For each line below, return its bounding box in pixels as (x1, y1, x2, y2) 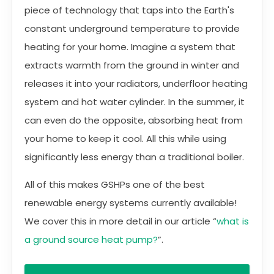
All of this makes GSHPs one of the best (24, 177, 205, 191)
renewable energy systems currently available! (24, 196, 237, 209)
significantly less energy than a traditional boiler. (24, 150, 244, 163)
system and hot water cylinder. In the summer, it (24, 95, 245, 108)
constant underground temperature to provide (24, 21, 240, 35)
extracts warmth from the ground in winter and (24, 58, 239, 72)
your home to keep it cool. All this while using (24, 131, 226, 145)
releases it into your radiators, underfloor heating (24, 76, 248, 90)
